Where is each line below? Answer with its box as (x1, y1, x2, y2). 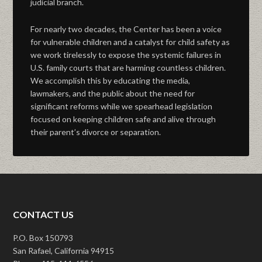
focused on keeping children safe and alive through (30, 114, 216, 124)
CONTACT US (13, 209, 74, 220)
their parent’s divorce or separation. (30, 127, 161, 137)
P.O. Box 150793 (13, 233, 74, 243)
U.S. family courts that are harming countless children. (30, 63, 226, 73)
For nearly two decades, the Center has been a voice (30, 24, 222, 34)
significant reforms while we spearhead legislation (30, 101, 213, 111)
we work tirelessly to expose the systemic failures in (30, 50, 222, 60)
